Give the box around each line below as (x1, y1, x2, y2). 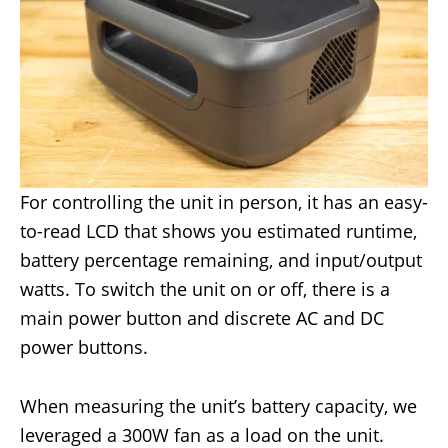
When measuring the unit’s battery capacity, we (20, 393, 417, 418)
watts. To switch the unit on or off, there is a (20, 276, 390, 301)
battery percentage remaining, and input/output (20, 247, 422, 272)
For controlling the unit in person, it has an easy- (20, 189, 428, 214)
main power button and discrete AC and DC (20, 305, 384, 330)
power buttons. (20, 334, 148, 359)
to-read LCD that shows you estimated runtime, (20, 218, 417, 243)
